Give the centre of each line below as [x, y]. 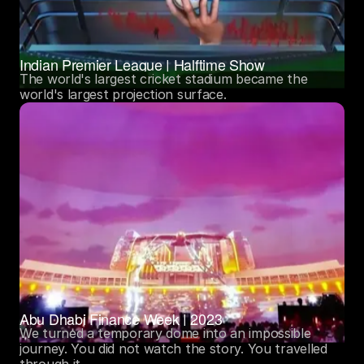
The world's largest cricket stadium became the [164, 78]
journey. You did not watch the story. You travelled [173, 348]
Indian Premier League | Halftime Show [142, 64]
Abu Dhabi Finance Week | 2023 [121, 318]
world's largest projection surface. [125, 94]
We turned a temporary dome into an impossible [165, 333]
